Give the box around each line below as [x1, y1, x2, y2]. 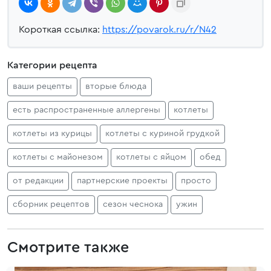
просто [181, 177, 211, 185]
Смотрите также [7, 240, 129, 255]
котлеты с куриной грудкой [105, 129, 220, 138]
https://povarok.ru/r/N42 [102, 25, 217, 34]
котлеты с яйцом [116, 153, 186, 162]
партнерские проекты [77, 177, 168, 185]
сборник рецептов [13, 200, 90, 209]
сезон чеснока [103, 200, 163, 209]
